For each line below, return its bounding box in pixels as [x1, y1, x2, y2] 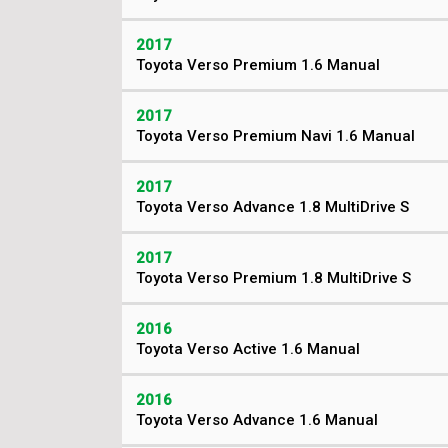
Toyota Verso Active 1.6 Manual [136, 340, 360, 358]
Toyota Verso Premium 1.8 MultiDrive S [136, 269, 411, 287]
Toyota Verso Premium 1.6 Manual [136, 56, 380, 74]
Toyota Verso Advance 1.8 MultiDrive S [136, 198, 409, 216]
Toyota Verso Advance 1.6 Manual [136, 411, 378, 429]
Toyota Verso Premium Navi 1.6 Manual [136, 127, 415, 145]
